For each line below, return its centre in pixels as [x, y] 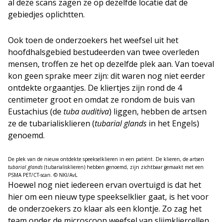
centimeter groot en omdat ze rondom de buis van [101, 99]
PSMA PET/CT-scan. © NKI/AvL [43, 175]
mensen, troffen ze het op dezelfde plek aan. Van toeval [111, 64]
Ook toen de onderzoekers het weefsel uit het [93, 40]
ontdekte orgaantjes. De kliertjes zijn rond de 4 [95, 87]
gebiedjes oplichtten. [46, 14]
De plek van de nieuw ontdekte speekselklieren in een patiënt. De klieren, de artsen [106, 159]
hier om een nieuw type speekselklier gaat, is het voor [108, 196]
